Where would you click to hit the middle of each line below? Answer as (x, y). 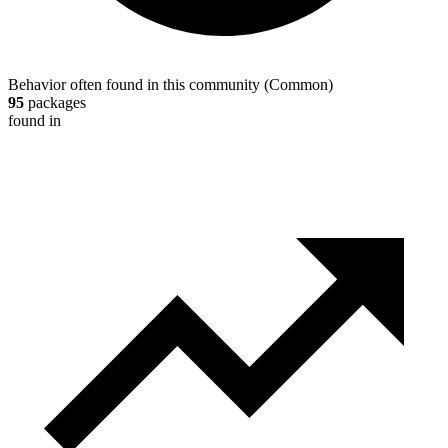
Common (298, 85)
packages (55, 103)
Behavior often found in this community (134, 85)
